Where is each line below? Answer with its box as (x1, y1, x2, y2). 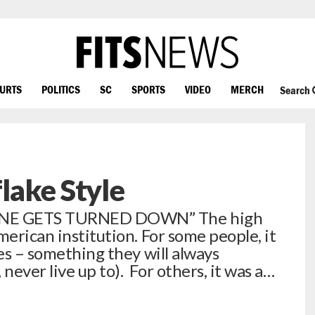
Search (279, 84, 312, 97)
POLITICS (41, 82, 80, 96)
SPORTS (131, 82, 165, 96)
